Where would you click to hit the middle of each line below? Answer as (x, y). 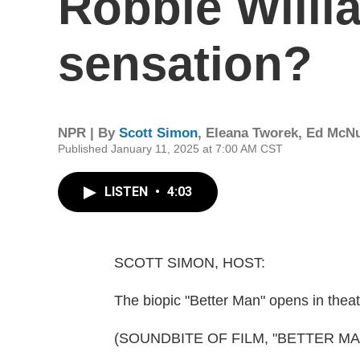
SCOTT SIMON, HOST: (190, 263)
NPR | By (88, 133)
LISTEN (128, 192)
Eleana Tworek (252, 133)
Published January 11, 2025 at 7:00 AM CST (170, 149)
